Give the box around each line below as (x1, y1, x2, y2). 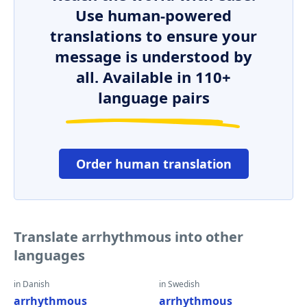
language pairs (97, 87, 210, 108)
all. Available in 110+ (76, 66, 231, 87)
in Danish (14, 278, 49, 290)
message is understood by (55, 46, 252, 66)
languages (14, 246, 85, 265)
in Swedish (159, 278, 199, 290)
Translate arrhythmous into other (14, 228, 243, 246)
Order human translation (75, 156, 232, 172)
